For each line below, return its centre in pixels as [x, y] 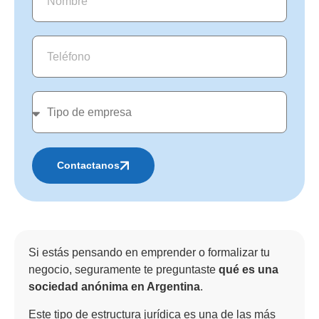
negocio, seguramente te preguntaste [124, 270]
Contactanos [88, 166]
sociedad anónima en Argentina [114, 287]
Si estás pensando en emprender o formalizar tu [149, 253]
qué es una [249, 270]
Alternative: [63, 193]
